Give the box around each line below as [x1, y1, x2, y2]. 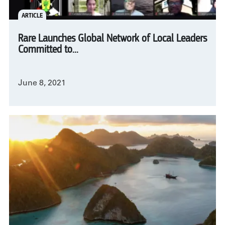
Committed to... [18, 44, 78, 56]
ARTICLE [21, 12, 43, 19]
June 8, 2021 [18, 79, 66, 88]
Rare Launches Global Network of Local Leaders [18, 33, 207, 45]
